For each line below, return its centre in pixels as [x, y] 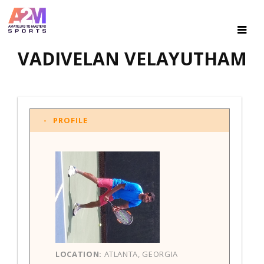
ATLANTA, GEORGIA [140, 254]
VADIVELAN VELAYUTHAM [132, 58]
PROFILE [70, 120]
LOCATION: [79, 254]
